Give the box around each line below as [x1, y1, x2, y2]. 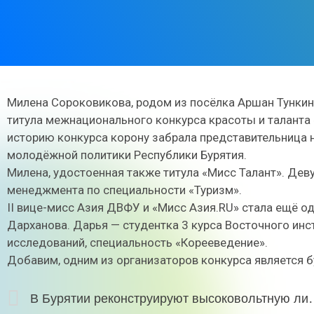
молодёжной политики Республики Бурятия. [7, 148, 247, 162]
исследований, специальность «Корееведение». [7, 235, 268, 250]
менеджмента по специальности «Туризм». [7, 183, 242, 197]
